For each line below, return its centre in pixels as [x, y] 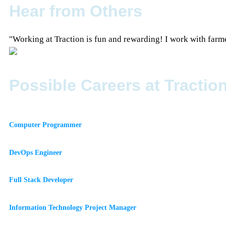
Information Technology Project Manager [73, 208]
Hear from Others [76, 11]
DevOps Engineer [36, 152]
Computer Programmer [45, 125]
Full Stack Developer [41, 180]
